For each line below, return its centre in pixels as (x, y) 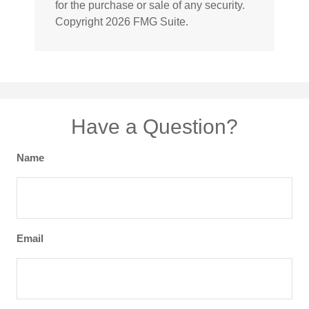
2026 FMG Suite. (147, 21)
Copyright (80, 21)
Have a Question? (154, 126)
